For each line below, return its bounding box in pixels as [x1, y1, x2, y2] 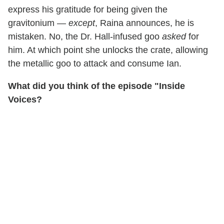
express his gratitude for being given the [8, 4, 167, 15]
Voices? [8, 94, 42, 105]
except [68, 18, 95, 28]
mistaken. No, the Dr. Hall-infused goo [8, 31, 162, 42]
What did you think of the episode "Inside [8, 81, 185, 91]
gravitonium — [8, 18, 68, 28]
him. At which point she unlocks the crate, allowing [8, 45, 208, 55]
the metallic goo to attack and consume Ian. [8, 58, 181, 69]
